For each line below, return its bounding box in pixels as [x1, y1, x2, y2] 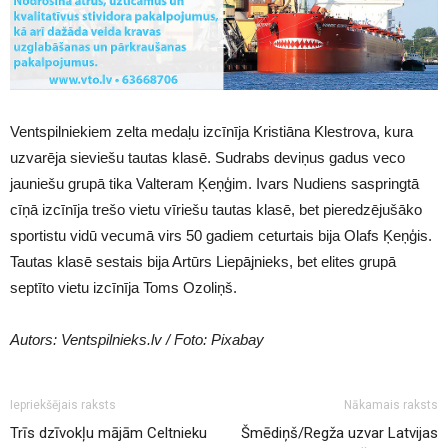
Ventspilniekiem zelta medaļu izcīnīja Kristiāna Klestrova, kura [10, 122, 413, 140]
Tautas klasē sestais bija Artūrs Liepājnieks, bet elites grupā [10, 252, 396, 270]
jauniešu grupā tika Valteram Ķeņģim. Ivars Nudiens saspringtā [10, 174, 419, 192]
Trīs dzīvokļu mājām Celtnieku [10, 423, 207, 442]
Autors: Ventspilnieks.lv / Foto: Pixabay [10, 330, 264, 348]
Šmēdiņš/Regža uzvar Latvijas [241, 423, 438, 442]
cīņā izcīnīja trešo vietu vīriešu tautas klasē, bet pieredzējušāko [10, 200, 422, 218]
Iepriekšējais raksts [10, 397, 116, 412]
